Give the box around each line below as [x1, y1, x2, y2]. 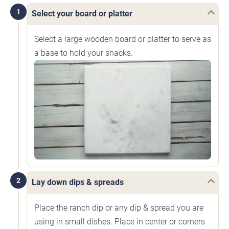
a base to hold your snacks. [34, 48, 133, 58]
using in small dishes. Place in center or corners [34, 216, 205, 226]
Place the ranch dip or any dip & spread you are [34, 202, 203, 213]
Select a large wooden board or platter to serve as [34, 34, 211, 44]
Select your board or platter [32, 9, 132, 19]
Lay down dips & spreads [32, 177, 124, 187]
